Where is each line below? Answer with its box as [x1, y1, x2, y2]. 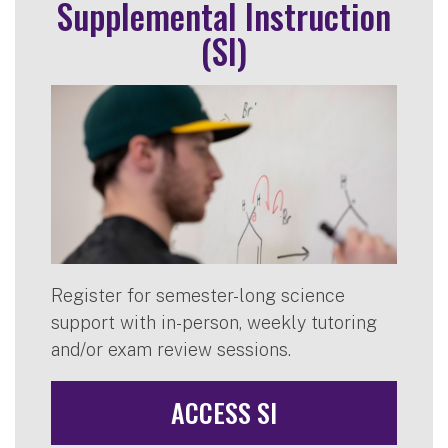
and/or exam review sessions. [51, 339, 291, 360]
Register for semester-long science [51, 285, 345, 306]
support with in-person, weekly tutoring [51, 312, 377, 333]
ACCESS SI [171, 393, 277, 432]
